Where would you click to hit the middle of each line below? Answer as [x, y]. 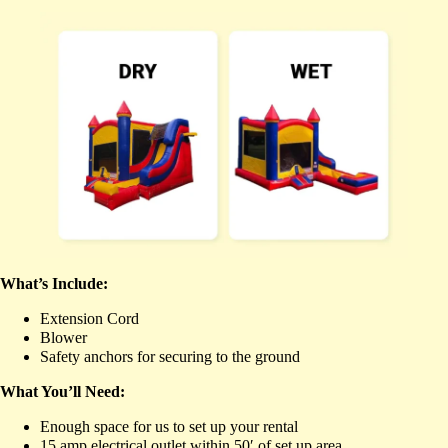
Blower [63, 337]
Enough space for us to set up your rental [169, 426]
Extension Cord [89, 318]
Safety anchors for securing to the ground [170, 356]
